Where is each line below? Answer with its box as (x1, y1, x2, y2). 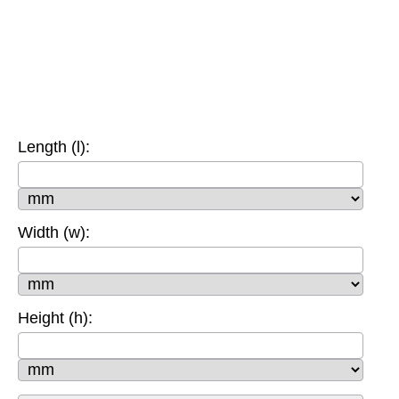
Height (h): (18, 308, 93, 327)
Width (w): (18, 223, 90, 241)
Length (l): (18, 137, 90, 156)
